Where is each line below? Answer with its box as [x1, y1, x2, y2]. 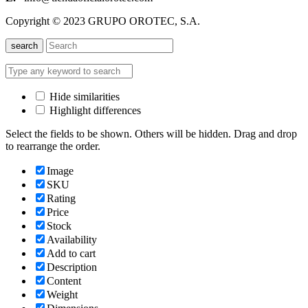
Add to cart [47, 247, 96, 259]
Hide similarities [47, 90, 120, 102]
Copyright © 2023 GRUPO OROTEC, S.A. [5, 14, 200, 27]
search [11, 40, 38, 51]
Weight [47, 288, 78, 300]
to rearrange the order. [5, 140, 100, 152]
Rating [47, 192, 76, 204]
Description [47, 261, 97, 273]
